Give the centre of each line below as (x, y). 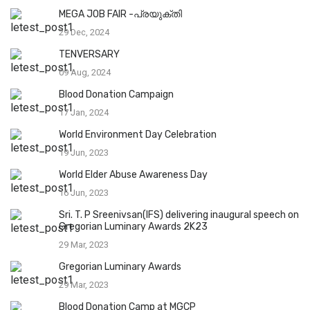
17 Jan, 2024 (84, 113)
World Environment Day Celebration (138, 135)
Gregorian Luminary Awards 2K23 (133, 227)
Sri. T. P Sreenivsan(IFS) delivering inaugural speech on (179, 215)
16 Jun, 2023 (84, 193)
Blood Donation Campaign (116, 95)
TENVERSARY (89, 55)
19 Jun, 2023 (84, 153)
